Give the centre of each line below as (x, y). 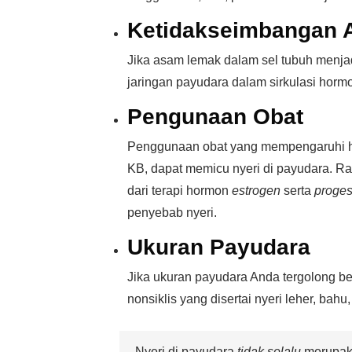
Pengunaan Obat (215, 117)
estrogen (256, 191)
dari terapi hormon (180, 191)
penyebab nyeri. (172, 213)
